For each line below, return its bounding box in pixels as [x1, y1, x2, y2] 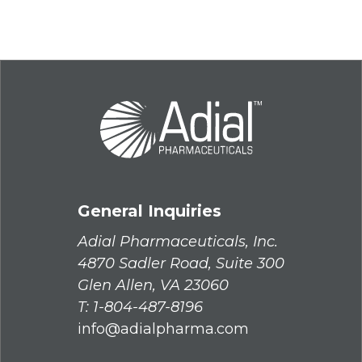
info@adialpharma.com [78, 320, 249, 339]
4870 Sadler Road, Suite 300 [78, 255, 284, 273]
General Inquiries [78, 201, 221, 221]
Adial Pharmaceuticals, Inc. [78, 233, 278, 251]
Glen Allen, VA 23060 [78, 276, 229, 295]
